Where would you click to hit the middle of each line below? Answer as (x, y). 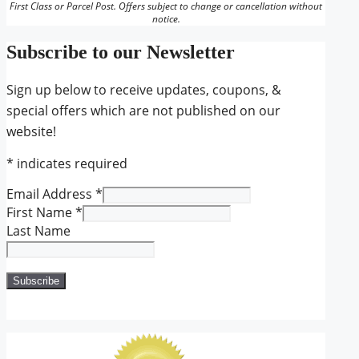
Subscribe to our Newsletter (121, 52)
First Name (41, 212)
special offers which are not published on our (143, 110)
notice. (166, 18)
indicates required (71, 163)
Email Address (51, 194)
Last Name (38, 230)
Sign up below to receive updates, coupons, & (144, 89)
